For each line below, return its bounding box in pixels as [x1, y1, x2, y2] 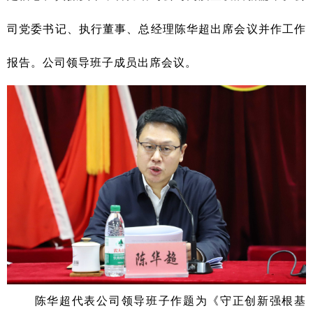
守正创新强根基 [219, 295, 307, 307]
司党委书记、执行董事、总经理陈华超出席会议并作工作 [7, 22, 306, 35]
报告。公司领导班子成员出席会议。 [7, 56, 197, 68]
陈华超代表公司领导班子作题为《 [7, 295, 220, 307]
